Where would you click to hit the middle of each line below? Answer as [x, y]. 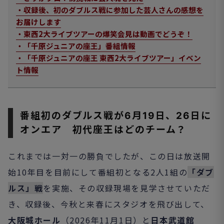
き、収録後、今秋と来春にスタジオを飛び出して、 [109, 204]
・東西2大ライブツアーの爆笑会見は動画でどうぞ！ [104, 34]
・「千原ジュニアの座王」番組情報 [76, 46]
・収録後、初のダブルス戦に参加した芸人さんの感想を [110, 10]
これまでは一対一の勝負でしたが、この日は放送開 [109, 156]
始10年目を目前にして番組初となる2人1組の [98, 172]
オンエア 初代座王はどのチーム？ [103, 130]
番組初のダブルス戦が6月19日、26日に [116, 116]
